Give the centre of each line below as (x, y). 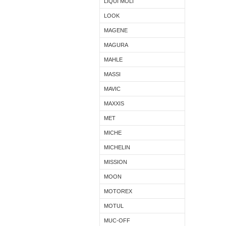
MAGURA (116, 45)
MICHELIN (117, 147)
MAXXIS (114, 103)
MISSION (116, 162)
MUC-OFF (117, 220)
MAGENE (116, 30)
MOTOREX (118, 191)
